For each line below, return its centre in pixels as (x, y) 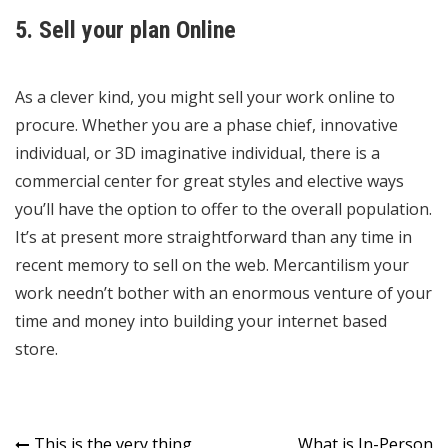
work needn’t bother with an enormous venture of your (223, 293)
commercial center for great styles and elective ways (209, 181)
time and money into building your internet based (201, 321)
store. (36, 349)
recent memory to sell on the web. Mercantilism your (212, 265)
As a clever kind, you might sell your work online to (205, 97)
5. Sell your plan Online (125, 30)
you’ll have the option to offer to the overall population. (223, 209)
